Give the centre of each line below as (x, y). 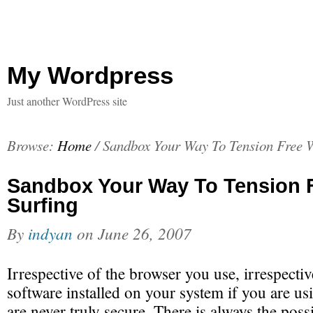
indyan (50, 233)
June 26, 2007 (145, 233)
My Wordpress (90, 75)
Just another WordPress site (67, 101)
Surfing (43, 205)
